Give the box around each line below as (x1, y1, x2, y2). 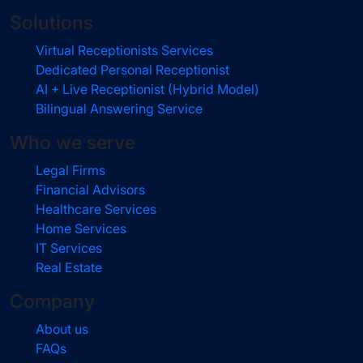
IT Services (36, 240, 102, 257)
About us (36, 321, 88, 338)
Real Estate (36, 259, 102, 276)
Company (10, 289, 95, 314)
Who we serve (10, 130, 135, 155)
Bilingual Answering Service (36, 100, 203, 117)
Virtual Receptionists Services (36, 42, 213, 59)
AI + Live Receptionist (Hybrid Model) (36, 81, 259, 98)
